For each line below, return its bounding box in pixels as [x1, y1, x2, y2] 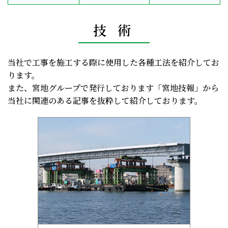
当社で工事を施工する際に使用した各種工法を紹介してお [8, 56, 219, 68]
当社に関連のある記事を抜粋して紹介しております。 [8, 95, 203, 106]
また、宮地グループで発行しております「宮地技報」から [8, 82, 219, 94]
